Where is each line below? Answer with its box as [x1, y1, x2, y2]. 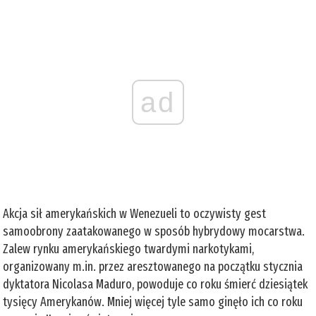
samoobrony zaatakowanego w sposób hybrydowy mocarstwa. [3, 223, 305, 239]
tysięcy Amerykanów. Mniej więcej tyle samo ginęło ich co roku [3, 293, 303, 310]
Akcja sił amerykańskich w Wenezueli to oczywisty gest [3, 205, 267, 221]
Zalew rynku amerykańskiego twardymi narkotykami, [3, 241, 255, 257]
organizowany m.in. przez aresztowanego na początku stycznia [3, 258, 303, 274]
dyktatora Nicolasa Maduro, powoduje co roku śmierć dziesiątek [3, 276, 308, 292]
